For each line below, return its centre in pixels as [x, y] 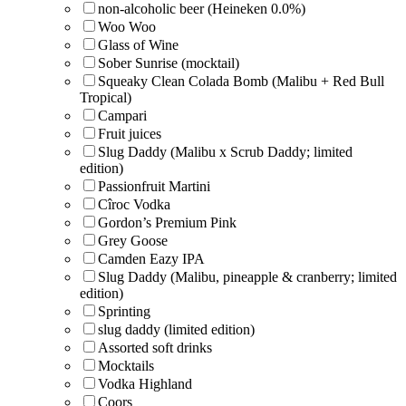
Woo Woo [127, 26]
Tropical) [106, 97]
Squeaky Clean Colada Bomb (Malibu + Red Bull [241, 81]
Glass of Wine [138, 44]
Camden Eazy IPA [151, 258]
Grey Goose [133, 240]
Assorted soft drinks [155, 347]
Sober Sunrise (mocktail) [169, 63]
